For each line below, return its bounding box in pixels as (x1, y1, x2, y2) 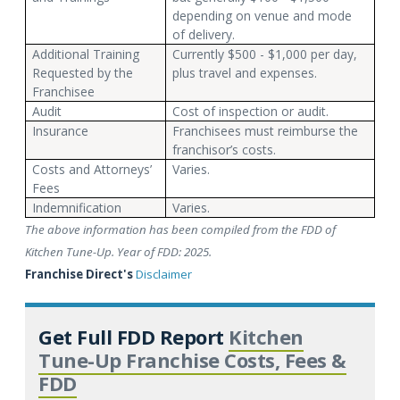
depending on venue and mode (171, 6, 352, 24)
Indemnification (31, 198, 121, 216)
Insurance (31, 121, 88, 139)
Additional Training (31, 45, 139, 62)
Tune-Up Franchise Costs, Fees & (38, 346, 346, 373)
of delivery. (171, 25, 235, 43)
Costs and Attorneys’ (31, 160, 152, 178)
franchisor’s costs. (171, 140, 276, 158)
